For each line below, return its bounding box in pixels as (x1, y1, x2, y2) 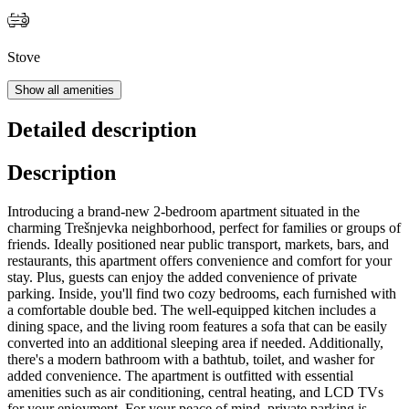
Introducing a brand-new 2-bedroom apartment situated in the (7, 203, 360, 219)
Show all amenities (15, 83, 114, 98)
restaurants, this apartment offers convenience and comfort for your (7, 252, 392, 268)
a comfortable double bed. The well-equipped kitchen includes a (7, 301, 376, 318)
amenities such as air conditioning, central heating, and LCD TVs (7, 383, 383, 400)
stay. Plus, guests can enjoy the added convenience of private (7, 268, 357, 285)
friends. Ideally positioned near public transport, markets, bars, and (7, 236, 389, 252)
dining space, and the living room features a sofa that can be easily (7, 318, 387, 334)
